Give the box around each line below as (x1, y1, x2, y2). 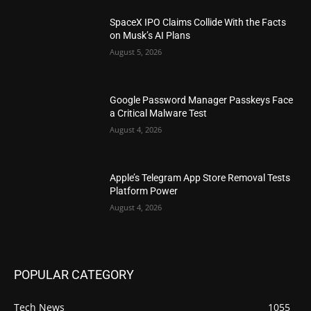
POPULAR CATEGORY (14, 267, 134, 283)
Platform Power (110, 185, 178, 196)
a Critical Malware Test (110, 107, 208, 119)
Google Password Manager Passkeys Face (110, 94, 294, 106)
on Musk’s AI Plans (110, 30, 191, 42)
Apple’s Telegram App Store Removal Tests (110, 171, 291, 183)
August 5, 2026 (110, 47, 162, 58)
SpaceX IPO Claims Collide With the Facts (110, 17, 287, 28)
